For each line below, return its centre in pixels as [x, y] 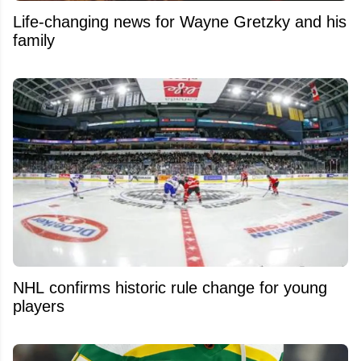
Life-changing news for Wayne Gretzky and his [180, 22]
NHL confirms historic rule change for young [170, 288]
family [34, 41]
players [39, 307]
